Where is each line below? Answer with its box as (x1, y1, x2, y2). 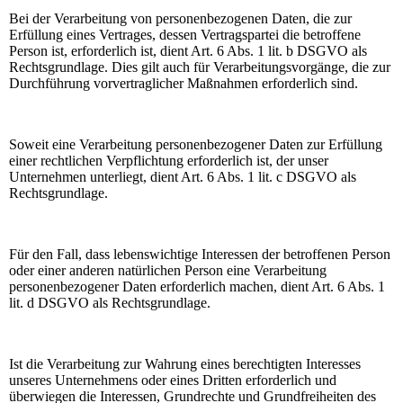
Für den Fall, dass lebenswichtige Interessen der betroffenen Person (9, 246, 390, 262)
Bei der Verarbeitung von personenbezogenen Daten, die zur (9, 10, 352, 26)
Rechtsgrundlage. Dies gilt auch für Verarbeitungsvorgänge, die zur (9, 58, 390, 75)
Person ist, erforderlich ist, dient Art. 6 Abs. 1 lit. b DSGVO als (9, 42, 367, 58)
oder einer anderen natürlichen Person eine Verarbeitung (9, 262, 327, 278)
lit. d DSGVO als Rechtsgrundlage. (9, 294, 210, 310)
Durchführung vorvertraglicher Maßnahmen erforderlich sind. (9, 75, 358, 91)
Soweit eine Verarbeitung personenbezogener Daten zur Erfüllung (9, 136, 382, 152)
